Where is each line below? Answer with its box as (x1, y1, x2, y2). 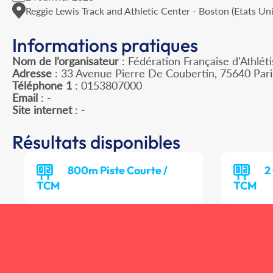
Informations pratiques (12, 34, 198, 57)
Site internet (12, 103, 72, 117)
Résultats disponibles (12, 130, 180, 154)
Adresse (12, 66, 52, 80)
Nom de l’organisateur (12, 54, 119, 68)
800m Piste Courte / (68, 163, 168, 178)
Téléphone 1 (12, 79, 72, 93)
